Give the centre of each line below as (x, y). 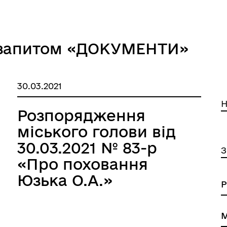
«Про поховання (83, 164)
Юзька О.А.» (65, 180)
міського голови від (97, 131)
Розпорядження (82, 115)
